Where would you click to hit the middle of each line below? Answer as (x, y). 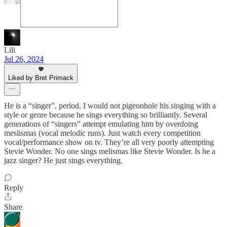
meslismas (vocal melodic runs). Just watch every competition (102, 133)
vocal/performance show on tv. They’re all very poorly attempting (109, 142)
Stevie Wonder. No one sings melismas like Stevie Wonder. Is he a (110, 151)
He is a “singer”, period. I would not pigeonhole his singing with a (110, 106)
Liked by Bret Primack (41, 78)
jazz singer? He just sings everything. (63, 160)
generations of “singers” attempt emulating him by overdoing (101, 124)
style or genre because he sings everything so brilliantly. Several (106, 115)
